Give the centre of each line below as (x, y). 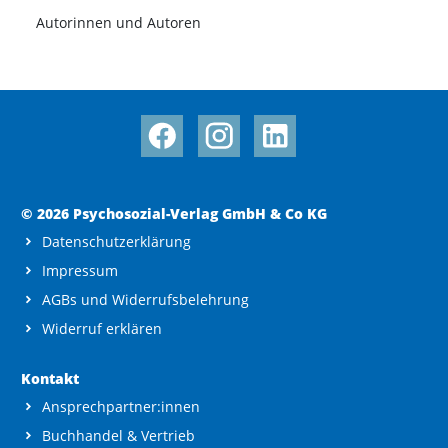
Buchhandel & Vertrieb (118, 435)
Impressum (80, 270)
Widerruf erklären (102, 328)
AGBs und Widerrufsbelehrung (145, 299)
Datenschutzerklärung (116, 241)
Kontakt (50, 378)
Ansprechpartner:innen (121, 406)
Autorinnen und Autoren (118, 23)
